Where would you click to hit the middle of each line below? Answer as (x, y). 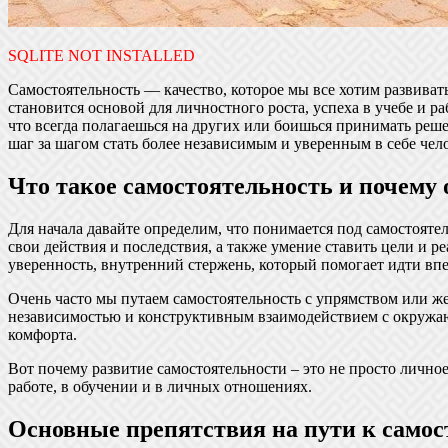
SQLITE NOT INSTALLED (101, 55)
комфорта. (42, 334)
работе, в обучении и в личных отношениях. (160, 386)
